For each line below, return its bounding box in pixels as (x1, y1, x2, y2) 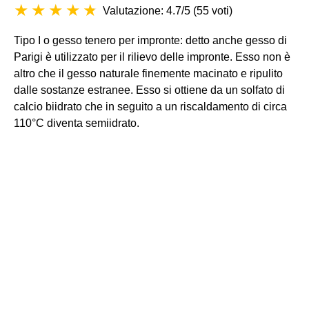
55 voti (197, 5, 229, 17)
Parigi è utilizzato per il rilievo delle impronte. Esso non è (14, 51, 290, 63)
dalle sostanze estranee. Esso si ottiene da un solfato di (14, 84, 285, 96)
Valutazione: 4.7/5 (103, 5, 190, 17)
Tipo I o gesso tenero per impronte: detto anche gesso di (14, 34, 287, 46)
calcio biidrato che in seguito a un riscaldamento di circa (14, 101, 287, 112)
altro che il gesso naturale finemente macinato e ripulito (14, 68, 283, 79)
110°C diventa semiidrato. (14, 117, 139, 129)
